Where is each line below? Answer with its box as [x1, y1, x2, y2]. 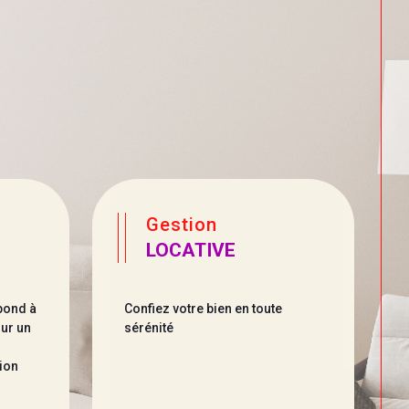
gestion [160, 213, 218, 236]
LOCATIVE [146, 238, 236, 261]
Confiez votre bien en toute [123, 300, 282, 316]
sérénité [123, 320, 173, 335]
